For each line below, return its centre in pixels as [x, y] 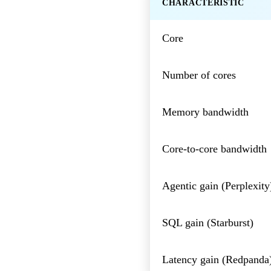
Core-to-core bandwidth [214, 149]
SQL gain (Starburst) [208, 222]
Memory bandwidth [205, 112]
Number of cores [199, 75]
